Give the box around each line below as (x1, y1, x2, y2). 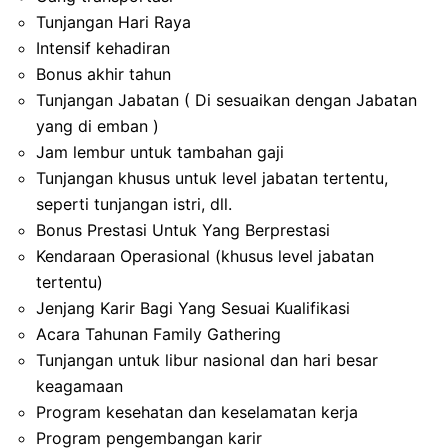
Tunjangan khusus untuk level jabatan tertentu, (36, 167, 388, 188)
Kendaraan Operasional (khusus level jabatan (36, 245, 374, 266)
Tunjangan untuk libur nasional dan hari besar (36, 349, 378, 370)
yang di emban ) (36, 115, 159, 136)
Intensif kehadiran (36, 37, 170, 58)
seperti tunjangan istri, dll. (36, 193, 232, 214)
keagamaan (36, 375, 123, 396)
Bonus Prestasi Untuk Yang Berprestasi (36, 219, 330, 240)
